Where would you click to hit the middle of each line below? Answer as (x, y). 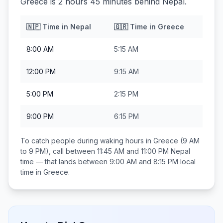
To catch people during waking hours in (87, 141)
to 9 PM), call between (59, 151)
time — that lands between (65, 162)
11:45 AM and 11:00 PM (133, 151)
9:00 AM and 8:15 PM (144, 162)
